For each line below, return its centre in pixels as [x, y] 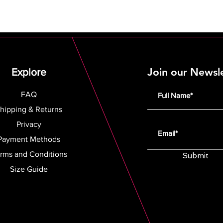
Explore [29, 72]
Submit [196, 156]
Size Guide [29, 169]
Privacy [29, 124]
